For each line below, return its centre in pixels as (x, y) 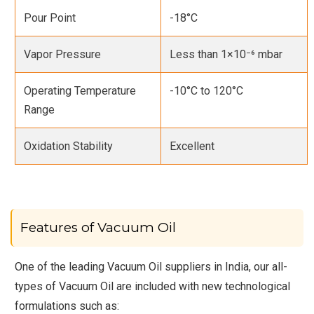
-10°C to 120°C (207, 90)
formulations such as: (67, 306)
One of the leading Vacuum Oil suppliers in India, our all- (151, 266)
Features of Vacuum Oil (98, 227)
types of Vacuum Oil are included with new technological (153, 286)
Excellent (192, 146)
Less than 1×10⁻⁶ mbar (226, 54)
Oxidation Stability (69, 146)
